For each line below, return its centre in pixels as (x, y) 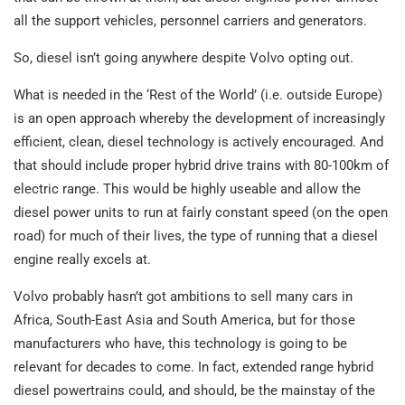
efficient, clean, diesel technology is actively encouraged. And (198, 141)
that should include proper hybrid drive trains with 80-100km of (201, 165)
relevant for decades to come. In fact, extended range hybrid (193, 367)
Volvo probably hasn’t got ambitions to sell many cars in (183, 296)
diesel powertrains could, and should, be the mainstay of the (194, 390)
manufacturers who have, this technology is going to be (180, 343)
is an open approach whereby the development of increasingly (199, 118)
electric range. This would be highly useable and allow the (187, 188)
